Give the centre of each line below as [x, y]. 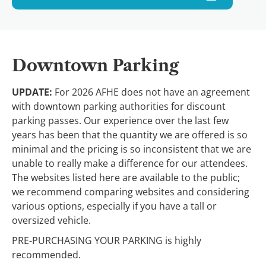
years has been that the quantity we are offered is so [130, 134]
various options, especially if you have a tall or [114, 206]
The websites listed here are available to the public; [126, 177]
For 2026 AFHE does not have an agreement [151, 92]
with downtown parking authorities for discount [119, 106]
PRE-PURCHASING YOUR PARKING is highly [107, 240]
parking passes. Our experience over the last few [120, 120]
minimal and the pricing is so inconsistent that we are [132, 149]
